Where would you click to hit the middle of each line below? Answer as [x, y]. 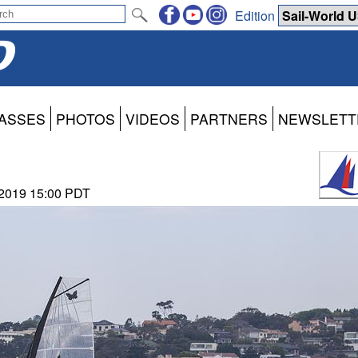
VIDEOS [153, 119]
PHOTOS [86, 119]
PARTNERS [229, 119]
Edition [257, 15]
